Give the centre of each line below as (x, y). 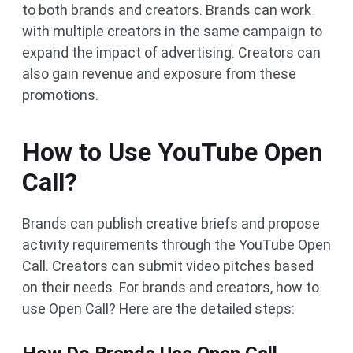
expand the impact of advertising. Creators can (171, 52)
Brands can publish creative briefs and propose (171, 223)
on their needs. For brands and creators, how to (171, 287)
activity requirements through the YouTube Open (176, 245)
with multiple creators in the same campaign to (172, 31)
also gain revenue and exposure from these (159, 74)
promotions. (60, 95)
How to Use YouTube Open (172, 152)
